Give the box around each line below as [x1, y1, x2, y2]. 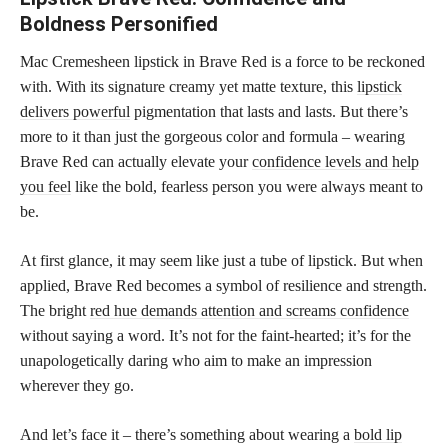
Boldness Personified [20, 11, 218, 36]
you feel [20, 177, 71, 195]
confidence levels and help [252, 152, 419, 170]
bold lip [354, 425, 402, 443]
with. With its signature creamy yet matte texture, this [20, 77, 357, 95]
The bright [20, 301, 90, 319]
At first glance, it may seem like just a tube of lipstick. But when [20, 251, 423, 269]
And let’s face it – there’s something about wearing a [20, 425, 354, 443]
